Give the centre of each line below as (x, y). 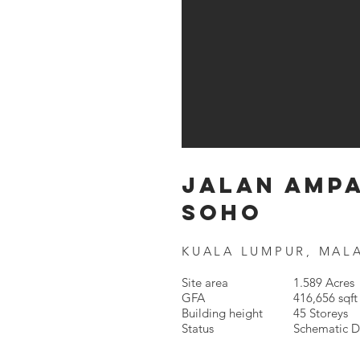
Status (204, 328)
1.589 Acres (324, 282)
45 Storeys (321, 313)
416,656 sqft (325, 298)
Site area (205, 282)
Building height (225, 313)
